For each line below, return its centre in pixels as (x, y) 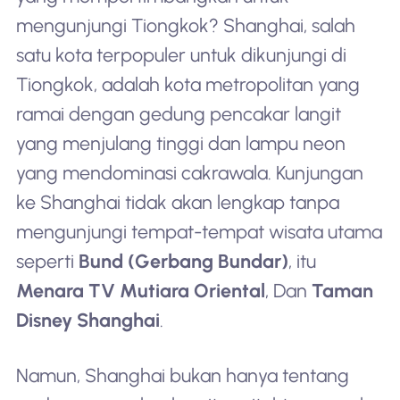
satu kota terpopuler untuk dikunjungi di (181, 55)
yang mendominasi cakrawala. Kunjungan (189, 173)
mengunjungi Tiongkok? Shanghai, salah (185, 25)
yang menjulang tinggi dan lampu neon (180, 143)
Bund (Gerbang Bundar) (183, 261)
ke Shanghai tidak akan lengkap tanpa (177, 202)
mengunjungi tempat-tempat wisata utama (199, 232)
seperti (47, 261)
